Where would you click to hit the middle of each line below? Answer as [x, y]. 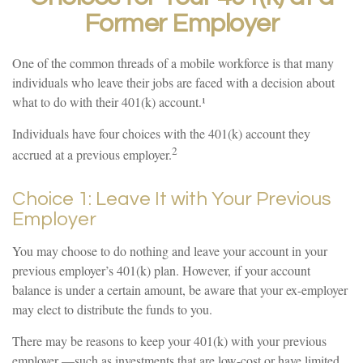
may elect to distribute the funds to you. [112, 310]
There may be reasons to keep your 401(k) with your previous [169, 341]
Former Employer [181, 24]
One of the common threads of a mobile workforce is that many [173, 63]
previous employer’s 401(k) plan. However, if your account [161, 271]
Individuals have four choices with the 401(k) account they [161, 133]
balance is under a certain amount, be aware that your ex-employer [180, 290]
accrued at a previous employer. [92, 155]
